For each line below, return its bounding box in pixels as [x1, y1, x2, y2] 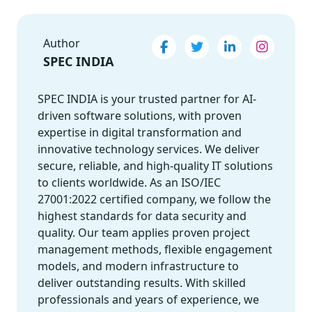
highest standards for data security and [38, 208, 247, 224]
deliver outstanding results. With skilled [38, 274, 246, 290]
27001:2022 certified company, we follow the [38, 191, 271, 207]
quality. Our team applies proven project [38, 224, 250, 240]
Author [43, 35, 80, 51]
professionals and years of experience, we [38, 291, 259, 307]
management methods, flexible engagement [38, 241, 272, 257]
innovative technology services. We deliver [38, 141, 260, 157]
